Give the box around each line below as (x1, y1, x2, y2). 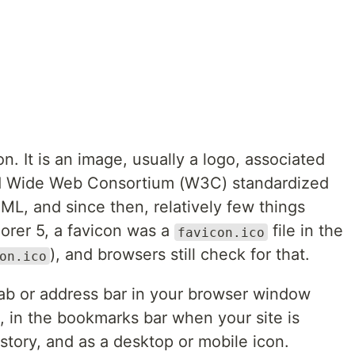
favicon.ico (177, 224, 265, 240)
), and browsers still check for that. (50, 245, 310, 265)
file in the (268, 221, 343, 241)
